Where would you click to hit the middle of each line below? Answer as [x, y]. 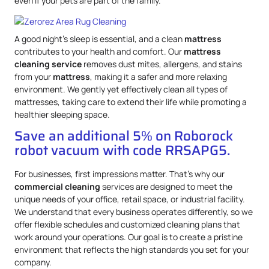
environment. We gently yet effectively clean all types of [121, 89]
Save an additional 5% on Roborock [124, 136]
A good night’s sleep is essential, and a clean [99, 38]
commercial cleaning [57, 187]
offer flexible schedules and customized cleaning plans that [127, 225]
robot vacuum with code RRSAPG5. [122, 151]
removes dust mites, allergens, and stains [162, 64]
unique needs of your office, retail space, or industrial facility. [130, 199]
